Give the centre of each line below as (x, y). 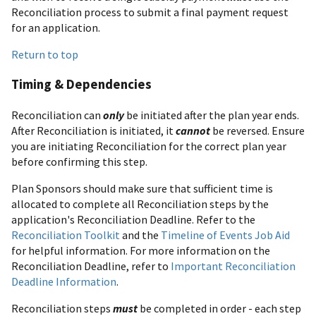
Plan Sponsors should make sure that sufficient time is (142, 188)
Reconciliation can (57, 115)
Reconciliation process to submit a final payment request (150, 12)
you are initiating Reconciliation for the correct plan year (149, 146)
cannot (193, 130)
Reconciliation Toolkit (66, 235)
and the (140, 235)
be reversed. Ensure (257, 130)
